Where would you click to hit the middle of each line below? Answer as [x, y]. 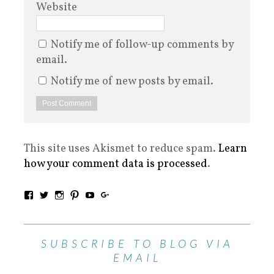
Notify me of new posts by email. [132, 82]
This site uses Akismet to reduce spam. [121, 149]
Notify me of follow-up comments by [142, 45]
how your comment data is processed [116, 165]
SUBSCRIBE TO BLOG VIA [137, 244]
